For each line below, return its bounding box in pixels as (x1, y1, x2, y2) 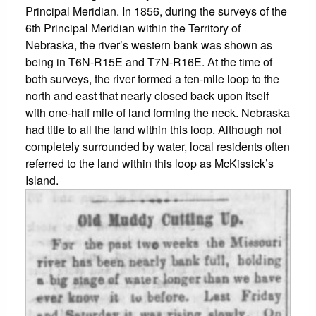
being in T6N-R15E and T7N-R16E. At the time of (25, 53, 272, 70)
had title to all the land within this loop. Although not (25, 121, 281, 138)
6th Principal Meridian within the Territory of (25, 19, 241, 36)
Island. (25, 171, 59, 188)
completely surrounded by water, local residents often (25, 138, 290, 154)
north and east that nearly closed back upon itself (25, 87, 269, 104)
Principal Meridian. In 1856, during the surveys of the (25, 2, 287, 19)
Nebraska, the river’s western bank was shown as (25, 36, 272, 53)
